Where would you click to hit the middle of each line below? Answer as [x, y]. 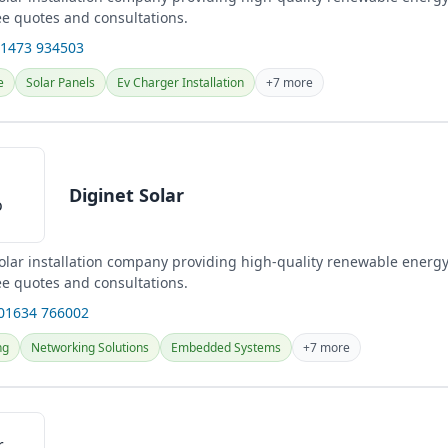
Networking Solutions [90, 347]
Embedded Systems [226, 347]
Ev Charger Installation [180, 82]
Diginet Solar [126, 194]
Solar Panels [60, 82]
